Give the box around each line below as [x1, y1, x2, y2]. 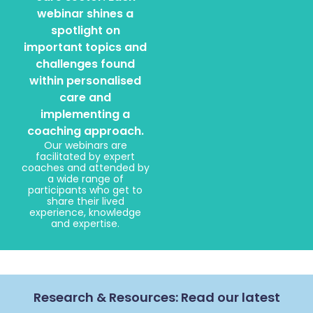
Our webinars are [43, 138, 127, 153]
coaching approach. [27, 123, 144, 140]
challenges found [36, 56, 135, 73]
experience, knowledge [29, 205, 141, 220]
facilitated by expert [36, 150, 135, 164]
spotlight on [50, 22, 120, 39]
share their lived [46, 194, 124, 209]
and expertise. [51, 217, 119, 231]
